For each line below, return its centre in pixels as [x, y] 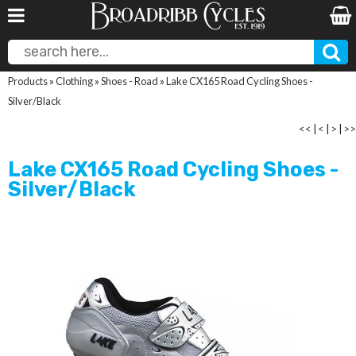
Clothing [74, 81]
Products [28, 81]
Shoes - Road [130, 81]
